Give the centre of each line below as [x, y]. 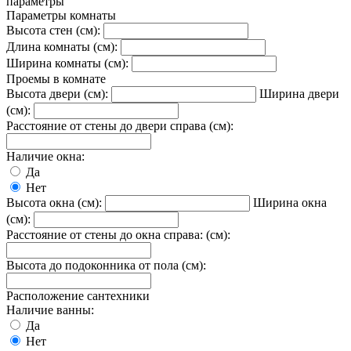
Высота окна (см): [54, 202]
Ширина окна [290, 202]
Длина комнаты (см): [62, 46]
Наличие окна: [45, 156]
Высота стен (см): [53, 30]
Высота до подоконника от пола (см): [106, 265]
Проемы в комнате [56, 78]
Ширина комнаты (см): [67, 63]
